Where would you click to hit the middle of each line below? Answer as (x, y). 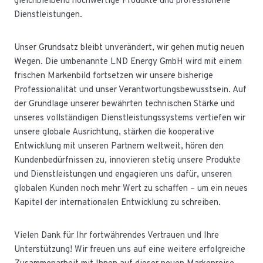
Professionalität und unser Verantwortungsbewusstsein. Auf (130, 90)
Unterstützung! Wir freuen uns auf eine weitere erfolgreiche (130, 250)
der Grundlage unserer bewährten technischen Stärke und (124, 104)
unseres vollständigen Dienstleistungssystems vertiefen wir (130, 118)
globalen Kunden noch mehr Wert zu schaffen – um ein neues (131, 189)
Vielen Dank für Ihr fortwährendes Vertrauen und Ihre (117, 236)
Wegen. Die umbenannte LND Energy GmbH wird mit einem (128, 62)
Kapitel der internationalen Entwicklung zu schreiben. (117, 203)
